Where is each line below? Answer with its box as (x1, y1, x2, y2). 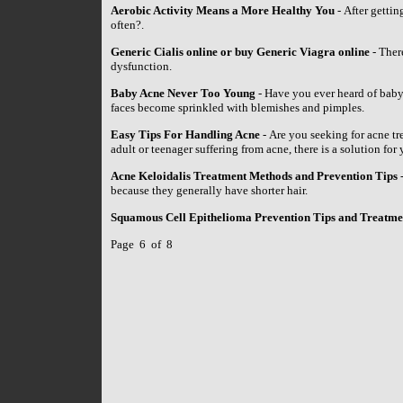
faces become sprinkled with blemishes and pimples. (110, 101, 364, 114)
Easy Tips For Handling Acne (110, 128, 260, 141)
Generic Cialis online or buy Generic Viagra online (110, 45, 370, 58)
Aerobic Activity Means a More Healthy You (110, 4, 335, 17)
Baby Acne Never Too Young (110, 86, 255, 100)
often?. (110, 18, 144, 31)
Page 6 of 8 (110, 237, 173, 251)
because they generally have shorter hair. (110, 184, 308, 197)
